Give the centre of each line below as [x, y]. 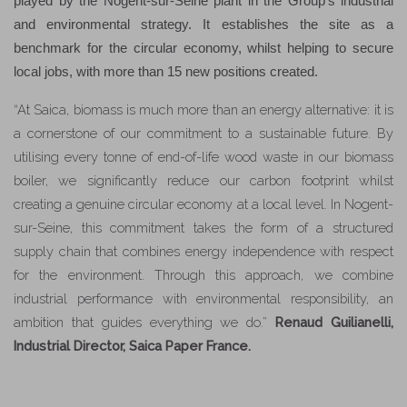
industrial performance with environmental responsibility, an [203, 299]
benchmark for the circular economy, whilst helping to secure [203, 49]
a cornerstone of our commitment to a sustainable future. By [203, 134]
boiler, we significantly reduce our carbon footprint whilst [203, 181]
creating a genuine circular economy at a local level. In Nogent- [203, 204]
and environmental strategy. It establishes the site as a [203, 25]
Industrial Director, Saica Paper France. [132, 346]
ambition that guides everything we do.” [145, 323]
